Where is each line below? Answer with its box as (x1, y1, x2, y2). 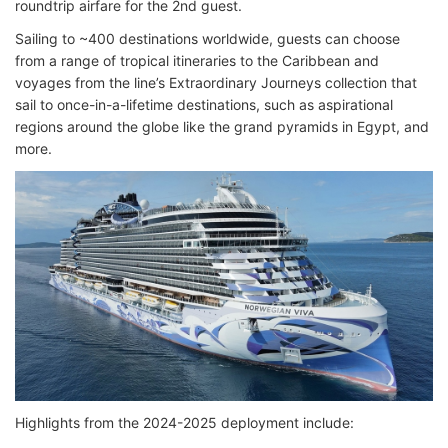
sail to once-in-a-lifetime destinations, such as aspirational (15, 96, 393, 113)
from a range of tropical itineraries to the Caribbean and (15, 52, 379, 69)
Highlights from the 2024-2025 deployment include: (15, 413, 354, 431)
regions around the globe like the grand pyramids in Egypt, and (15, 118, 429, 135)
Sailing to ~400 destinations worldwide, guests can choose (15, 30, 400, 47)
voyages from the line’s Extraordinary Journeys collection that (15, 74, 417, 91)
